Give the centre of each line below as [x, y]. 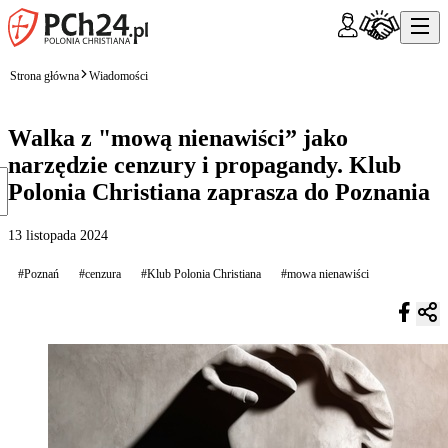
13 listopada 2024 [58, 235]
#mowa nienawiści [325, 273]
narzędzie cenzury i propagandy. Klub [204, 164]
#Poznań [38, 273]
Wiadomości [118, 75]
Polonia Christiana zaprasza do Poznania [219, 191]
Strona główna [44, 75]
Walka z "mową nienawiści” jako [178, 137]
